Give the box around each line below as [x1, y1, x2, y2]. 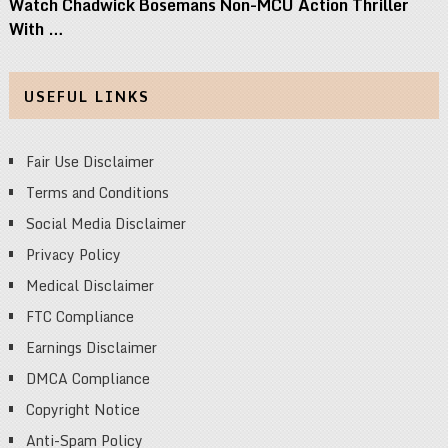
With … [8, 15, 64, 42]
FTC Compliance [25, 304, 134, 328]
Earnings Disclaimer [25, 335, 157, 359]
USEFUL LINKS [23, 84, 150, 108]
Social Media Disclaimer [25, 211, 186, 235]
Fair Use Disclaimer [25, 149, 154, 173]
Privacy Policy [25, 242, 121, 266]
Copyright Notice [25, 397, 140, 421]
